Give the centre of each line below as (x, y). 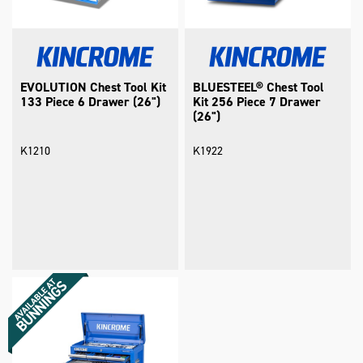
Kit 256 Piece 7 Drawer (257, 102)
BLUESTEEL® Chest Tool (259, 87)
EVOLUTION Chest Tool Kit (94, 87)
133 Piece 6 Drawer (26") (91, 102)
